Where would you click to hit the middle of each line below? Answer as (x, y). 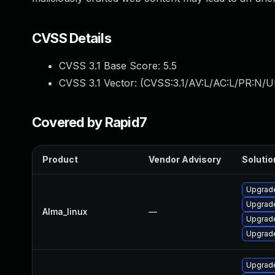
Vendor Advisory (185, 159)
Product (60, 159)
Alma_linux (65, 211)
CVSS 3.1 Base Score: (111, 66)
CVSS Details (72, 38)
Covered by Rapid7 (90, 122)
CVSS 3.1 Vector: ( (101, 83)
